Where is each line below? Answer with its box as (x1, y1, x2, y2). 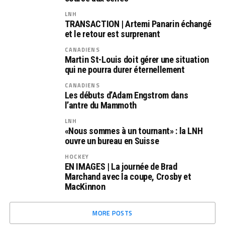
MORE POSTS (92, 208, 133, 218)
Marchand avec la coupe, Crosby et (64, 171, 191, 182)
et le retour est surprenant (64, 29, 160, 39)
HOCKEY (64, 152, 89, 161)
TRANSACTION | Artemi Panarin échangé (64, 19, 211, 29)
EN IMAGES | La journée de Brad (64, 161, 177, 172)
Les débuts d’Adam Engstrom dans (64, 90, 188, 100)
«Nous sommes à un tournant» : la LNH (64, 126, 203, 136)
